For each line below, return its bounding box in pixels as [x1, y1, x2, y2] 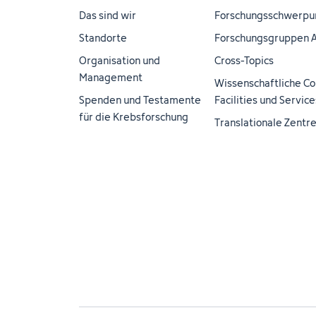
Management [79, 69, 142, 85]
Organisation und [79, 52, 160, 68]
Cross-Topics [214, 52, 274, 68]
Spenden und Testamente [79, 92, 201, 108]
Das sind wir [79, 7, 136, 23]
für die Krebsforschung [79, 109, 188, 125]
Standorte [79, 30, 127, 46]
